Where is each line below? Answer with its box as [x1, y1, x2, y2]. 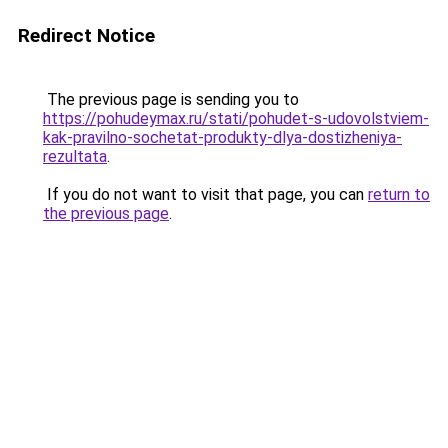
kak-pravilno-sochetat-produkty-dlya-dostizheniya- [43, 128, 402, 147]
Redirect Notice [18, 24, 155, 47]
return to [368, 185, 430, 204]
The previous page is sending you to [43, 90, 299, 109]
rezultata [43, 147, 107, 166]
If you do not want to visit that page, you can [43, 185, 368, 204]
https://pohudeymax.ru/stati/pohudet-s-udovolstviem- [43, 109, 429, 128]
